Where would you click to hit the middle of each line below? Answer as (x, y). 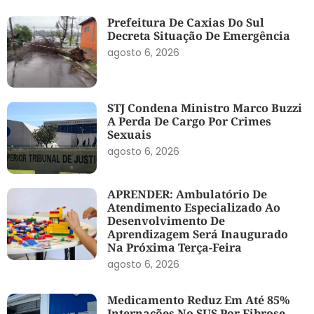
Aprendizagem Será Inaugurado (198, 234)
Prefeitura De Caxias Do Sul (186, 22)
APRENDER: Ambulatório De (187, 194)
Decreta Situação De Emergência (199, 35)
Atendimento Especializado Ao (194, 207)
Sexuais (130, 135)
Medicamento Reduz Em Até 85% (199, 300)
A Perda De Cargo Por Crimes (190, 122)
